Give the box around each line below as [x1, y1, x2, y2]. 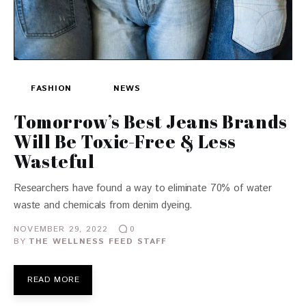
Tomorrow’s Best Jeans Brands [14, 109, 288, 135]
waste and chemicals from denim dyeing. [14, 198, 193, 213]
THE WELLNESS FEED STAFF [29, 236, 167, 248]
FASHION [31, 83, 72, 95]
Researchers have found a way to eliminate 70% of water [14, 181, 272, 196]
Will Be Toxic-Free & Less [14, 129, 236, 154]
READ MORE [27, 274, 80, 286]
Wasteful [14, 149, 95, 174]
